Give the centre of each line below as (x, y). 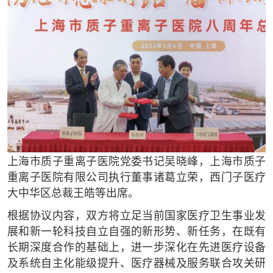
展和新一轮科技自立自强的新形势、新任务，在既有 (136, 232)
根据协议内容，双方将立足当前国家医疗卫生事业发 (136, 217)
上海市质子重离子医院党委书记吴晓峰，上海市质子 (136, 162)
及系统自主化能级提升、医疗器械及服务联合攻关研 (136, 264)
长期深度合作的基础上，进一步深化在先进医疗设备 (136, 248)
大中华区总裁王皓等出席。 (73, 193)
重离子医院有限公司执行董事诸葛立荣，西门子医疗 (136, 178)
